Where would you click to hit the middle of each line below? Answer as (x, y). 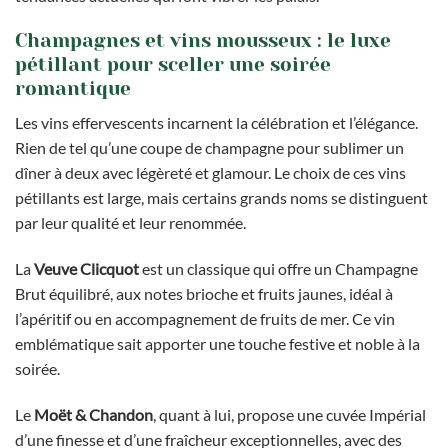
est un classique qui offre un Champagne (278, 269)
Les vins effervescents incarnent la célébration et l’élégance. (216, 123)
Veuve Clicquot (86, 269)
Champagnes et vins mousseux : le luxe (203, 40)
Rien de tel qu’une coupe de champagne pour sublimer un (209, 148)
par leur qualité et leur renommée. (130, 223)
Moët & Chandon (93, 415)
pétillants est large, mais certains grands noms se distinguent (221, 198)
